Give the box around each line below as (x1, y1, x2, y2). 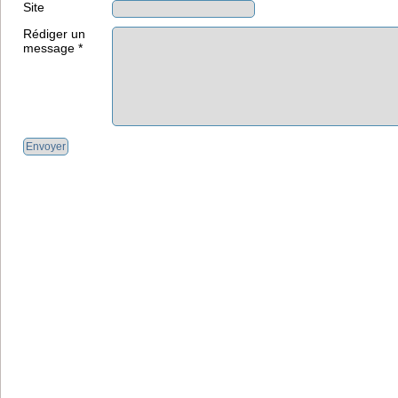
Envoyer (26, 140, 66, 153)
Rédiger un (23, 27, 85, 41)
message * (23, 41, 83, 55)
